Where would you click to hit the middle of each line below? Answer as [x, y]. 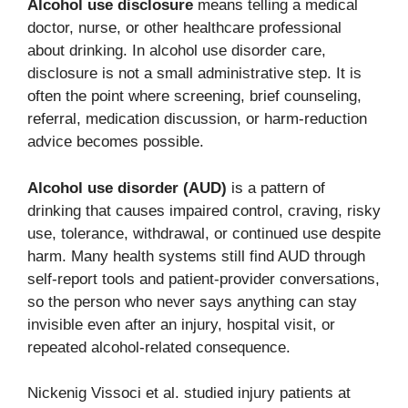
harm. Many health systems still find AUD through [196, 256]
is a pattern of [276, 188]
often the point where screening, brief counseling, [194, 97]
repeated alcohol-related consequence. [159, 347]
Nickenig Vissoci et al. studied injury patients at [189, 393]
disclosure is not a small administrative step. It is [194, 74]
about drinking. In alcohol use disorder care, [177, 51]
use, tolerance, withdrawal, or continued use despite [204, 233]
